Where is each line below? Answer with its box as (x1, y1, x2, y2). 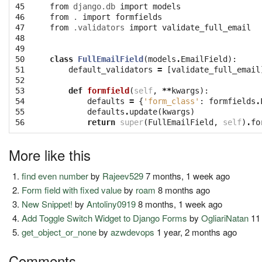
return (87, 118, 115, 127)
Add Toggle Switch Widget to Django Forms (22, 212, 188, 225)
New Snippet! (22, 198, 73, 211)
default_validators (68, 65, 153, 75)
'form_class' (143, 96, 199, 106)
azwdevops (111, 226, 155, 239)
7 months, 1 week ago (143, 170, 230, 182)
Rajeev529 (102, 170, 144, 182)
